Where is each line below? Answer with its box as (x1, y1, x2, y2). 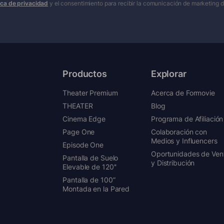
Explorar (151, 68, 186, 79)
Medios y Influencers (151, 136, 217, 145)
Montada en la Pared (62, 184, 130, 193)
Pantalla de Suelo (62, 153, 118, 162)
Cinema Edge (62, 114, 105, 123)
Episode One (62, 140, 103, 149)
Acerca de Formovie (151, 88, 215, 97)
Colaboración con (151, 127, 207, 136)
